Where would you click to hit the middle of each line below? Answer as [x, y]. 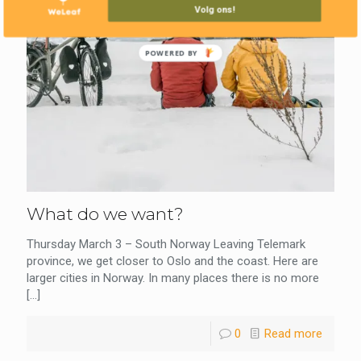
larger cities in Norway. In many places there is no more [173, 278]
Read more [293, 334]
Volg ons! [215, 9]
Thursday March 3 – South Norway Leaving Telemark [166, 245]
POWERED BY [172, 53]
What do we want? [105, 214]
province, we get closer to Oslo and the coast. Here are [172, 261]
